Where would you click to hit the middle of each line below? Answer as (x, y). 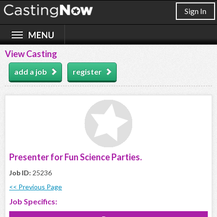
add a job (31, 72)
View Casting (31, 54)
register (87, 72)
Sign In (195, 11)
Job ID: (21, 173)
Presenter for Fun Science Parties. (76, 157)
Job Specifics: (33, 201)
